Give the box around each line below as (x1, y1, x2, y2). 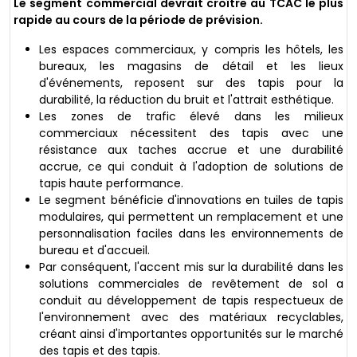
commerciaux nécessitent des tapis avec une (39, 125, 343, 142)
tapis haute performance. (39, 175, 183, 192)
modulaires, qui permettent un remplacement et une (39, 209, 343, 226)
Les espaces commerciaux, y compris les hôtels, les (39, 41, 343, 58)
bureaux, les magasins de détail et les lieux (39, 58, 343, 75)
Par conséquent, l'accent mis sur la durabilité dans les (39, 259, 343, 276)
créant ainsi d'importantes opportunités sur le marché (39, 326, 343, 343)
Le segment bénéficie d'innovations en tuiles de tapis (39, 192, 343, 209)
